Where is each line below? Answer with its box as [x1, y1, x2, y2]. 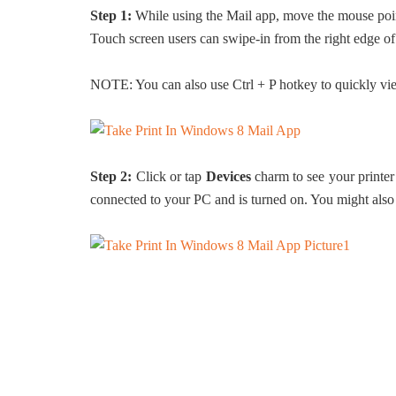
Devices [205, 169, 251, 184]
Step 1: [90, 8, 132, 23]
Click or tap [132, 169, 206, 184]
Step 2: [90, 169, 133, 184]
